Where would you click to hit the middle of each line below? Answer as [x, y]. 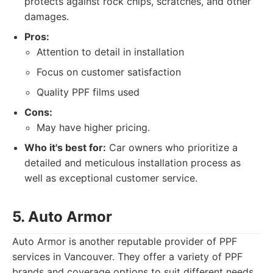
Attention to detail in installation [110, 52]
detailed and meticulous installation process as [133, 163]
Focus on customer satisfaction [109, 72]
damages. [47, 16]
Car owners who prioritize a [172, 147]
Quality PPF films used [88, 92]
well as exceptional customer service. [111, 178]
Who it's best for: [65, 147]
